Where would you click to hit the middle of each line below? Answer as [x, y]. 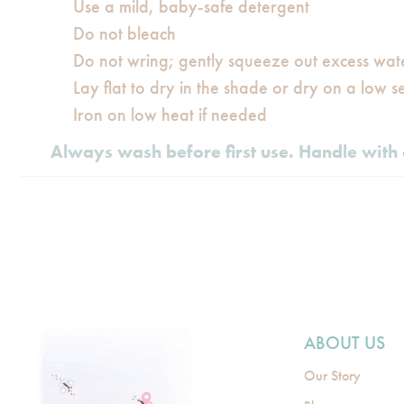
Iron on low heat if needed [170, 115]
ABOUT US [345, 343]
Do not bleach [124, 33]
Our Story [333, 376]
